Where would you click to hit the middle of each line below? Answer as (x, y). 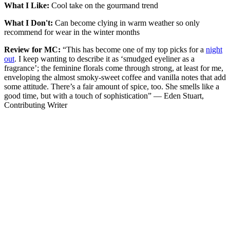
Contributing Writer (36, 105)
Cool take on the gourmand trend (105, 6)
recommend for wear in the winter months (72, 32)
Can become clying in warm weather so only (126, 23)
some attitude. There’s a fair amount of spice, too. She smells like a (112, 87)
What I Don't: (28, 23)
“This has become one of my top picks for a (133, 50)
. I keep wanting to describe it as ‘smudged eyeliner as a (104, 59)
